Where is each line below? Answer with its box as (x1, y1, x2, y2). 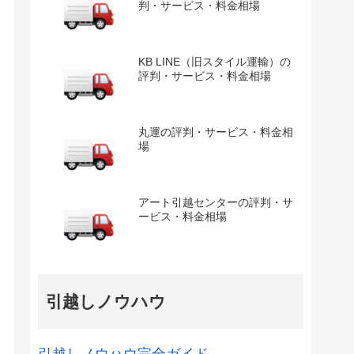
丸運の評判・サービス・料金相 (138, 125, 293, 138)
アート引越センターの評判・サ (138, 195, 293, 209)
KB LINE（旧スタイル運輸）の (138, 55, 291, 68)
